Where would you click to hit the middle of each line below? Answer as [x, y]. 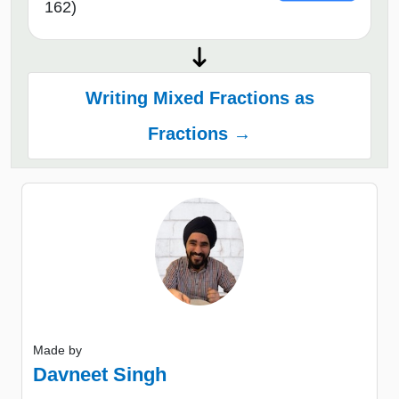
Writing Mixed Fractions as [199, 98]
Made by [57, 350]
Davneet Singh [100, 374]
